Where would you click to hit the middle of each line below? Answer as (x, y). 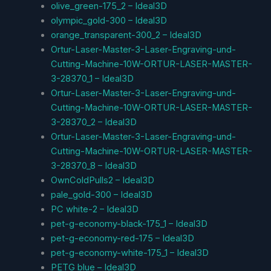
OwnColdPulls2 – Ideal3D (102, 180)
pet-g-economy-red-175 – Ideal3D (122, 238)
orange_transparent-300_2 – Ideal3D (126, 35)
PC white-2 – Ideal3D (94, 209)
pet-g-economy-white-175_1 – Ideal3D (129, 253)
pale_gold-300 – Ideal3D (101, 194)
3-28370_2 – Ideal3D (93, 122)
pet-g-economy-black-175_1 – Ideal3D (129, 224)
